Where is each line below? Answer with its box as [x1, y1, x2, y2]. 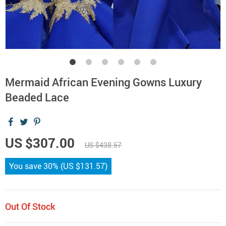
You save [9, 160, 43, 172]
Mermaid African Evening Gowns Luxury [5, 75, 202, 89]
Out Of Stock [5, 200, 55, 212]
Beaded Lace [5, 90, 69, 104]
